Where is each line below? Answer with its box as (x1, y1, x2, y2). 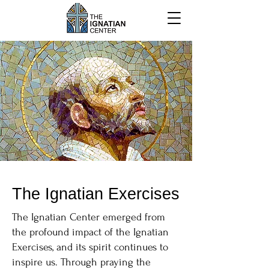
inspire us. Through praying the (12, 256, 151, 268)
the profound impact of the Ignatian (12, 226, 169, 238)
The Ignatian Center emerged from (12, 211, 165, 223)
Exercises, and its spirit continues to (12, 241, 168, 253)
